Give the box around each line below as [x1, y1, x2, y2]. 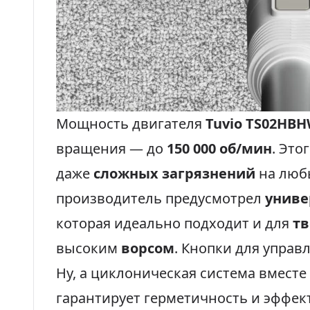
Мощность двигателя [56, 114, 206, 133]
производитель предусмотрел [56, 189, 265, 208]
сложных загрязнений [93, 164, 255, 183]
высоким [56, 239, 121, 257]
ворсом [121, 239, 174, 257]
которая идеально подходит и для [56, 214, 293, 232]
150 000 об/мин [167, 139, 272, 158]
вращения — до [56, 139, 167, 158]
